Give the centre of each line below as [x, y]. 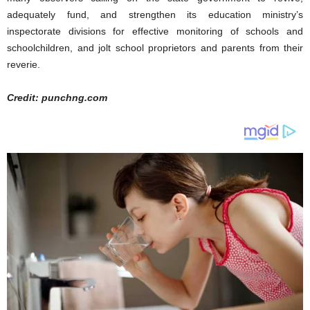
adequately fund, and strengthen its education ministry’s [155, 14]
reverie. [24, 64]
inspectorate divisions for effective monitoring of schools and [155, 31]
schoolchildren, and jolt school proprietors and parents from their [155, 47]
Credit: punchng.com [57, 97]
